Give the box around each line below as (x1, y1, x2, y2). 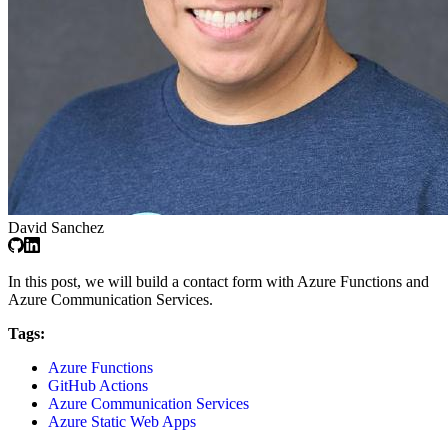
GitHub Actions (48, 376, 148, 394)
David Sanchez (8, 218, 104, 236)
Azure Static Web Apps (48, 412, 196, 430)
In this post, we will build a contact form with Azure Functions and (8, 272, 429, 290)
